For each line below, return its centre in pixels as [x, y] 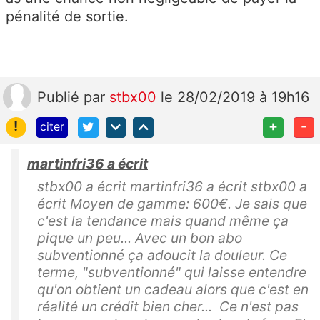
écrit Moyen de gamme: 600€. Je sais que [172, 204]
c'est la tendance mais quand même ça [163, 221]
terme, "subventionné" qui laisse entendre [172, 272]
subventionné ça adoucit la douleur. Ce [162, 255]
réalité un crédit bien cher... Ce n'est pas [168, 306]
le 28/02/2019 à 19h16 [235, 97]
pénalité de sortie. [67, 17]
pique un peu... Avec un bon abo [140, 238]
